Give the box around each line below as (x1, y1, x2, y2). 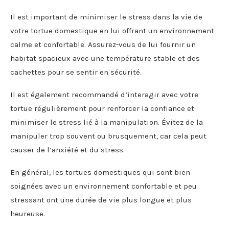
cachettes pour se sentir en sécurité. (10, 67, 142, 77)
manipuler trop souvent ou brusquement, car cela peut (10, 131, 207, 141)
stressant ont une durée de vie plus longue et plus (10, 195, 192, 204)
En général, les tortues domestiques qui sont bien (10, 167, 190, 177)
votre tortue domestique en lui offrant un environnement (10, 26, 214, 35)
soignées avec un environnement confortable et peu (10, 181, 197, 191)
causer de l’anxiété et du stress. (10, 145, 125, 154)
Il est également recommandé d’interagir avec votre (10, 89, 198, 99)
